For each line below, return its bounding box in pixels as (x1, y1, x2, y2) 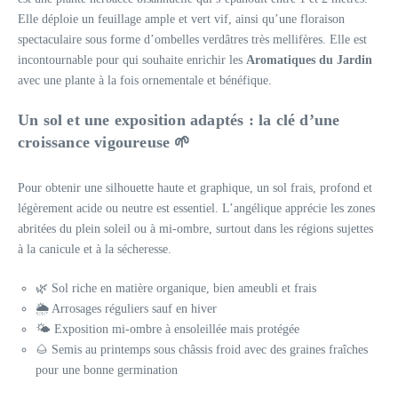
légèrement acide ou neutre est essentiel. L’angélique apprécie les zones (18, 202, 375, 215)
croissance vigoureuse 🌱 (18, 133, 191, 151)
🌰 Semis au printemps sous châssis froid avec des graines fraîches (36, 343, 368, 356)
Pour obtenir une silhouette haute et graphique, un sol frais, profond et (18, 181, 372, 195)
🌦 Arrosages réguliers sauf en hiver (36, 302, 217, 315)
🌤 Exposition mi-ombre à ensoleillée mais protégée (36, 322, 299, 336)
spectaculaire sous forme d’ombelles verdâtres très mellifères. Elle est (18, 33, 367, 46)
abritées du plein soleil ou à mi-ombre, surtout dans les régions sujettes (18, 222, 373, 235)
